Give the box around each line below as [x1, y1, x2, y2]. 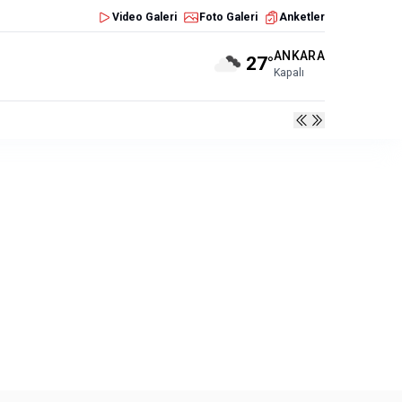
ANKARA [273, 48, 325, 63]
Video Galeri [112, 10, 177, 23]
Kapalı [273, 66, 304, 79]
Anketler [279, 10, 325, 23]
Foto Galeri [198, 10, 258, 23]
